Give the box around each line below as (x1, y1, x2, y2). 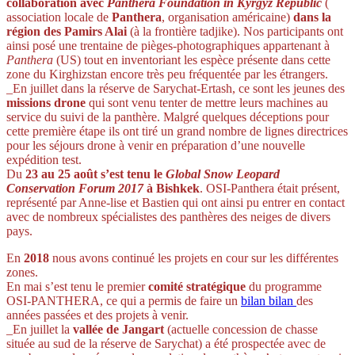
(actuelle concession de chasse (164, 322, 318, 336)
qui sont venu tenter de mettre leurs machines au (86, 95, 328, 109)
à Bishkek (143, 181, 200, 195)
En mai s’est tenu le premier (6, 279, 148, 293)
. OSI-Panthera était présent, (200, 181, 340, 195)
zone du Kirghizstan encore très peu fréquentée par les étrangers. (6, 67, 328, 81)
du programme (246, 279, 322, 293)
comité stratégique (148, 279, 246, 293)
